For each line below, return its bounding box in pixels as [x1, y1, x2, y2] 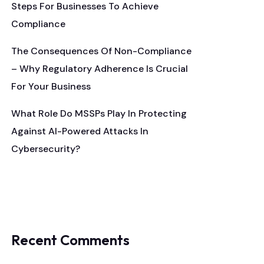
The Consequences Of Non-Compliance [11, 45, 192, 57]
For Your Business [11, 80, 91, 93]
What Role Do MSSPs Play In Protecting [11, 107, 187, 120]
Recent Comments [11, 231, 130, 249]
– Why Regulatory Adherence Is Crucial [11, 62, 188, 75]
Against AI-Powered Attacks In [11, 125, 148, 137]
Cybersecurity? [11, 143, 80, 155]
